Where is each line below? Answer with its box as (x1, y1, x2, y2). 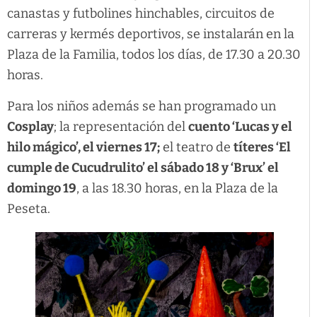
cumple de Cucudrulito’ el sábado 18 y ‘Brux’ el (7, 159, 279, 175)
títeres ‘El (234, 139, 291, 155)
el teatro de (160, 139, 234, 155)
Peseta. (7, 200, 50, 217)
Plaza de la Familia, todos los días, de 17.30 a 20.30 (7, 47, 301, 63)
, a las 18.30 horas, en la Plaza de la (76, 180, 278, 196)
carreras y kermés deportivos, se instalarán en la (7, 26, 294, 42)
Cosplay (7, 118, 54, 134)
